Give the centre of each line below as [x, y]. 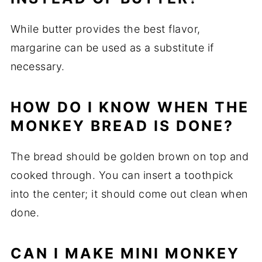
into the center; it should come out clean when [129, 194]
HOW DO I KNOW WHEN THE [130, 107]
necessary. [37, 67]
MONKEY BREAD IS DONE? [122, 126]
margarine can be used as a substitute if [112, 48]
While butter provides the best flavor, [105, 29]
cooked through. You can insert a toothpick [122, 175]
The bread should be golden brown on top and [130, 157]
